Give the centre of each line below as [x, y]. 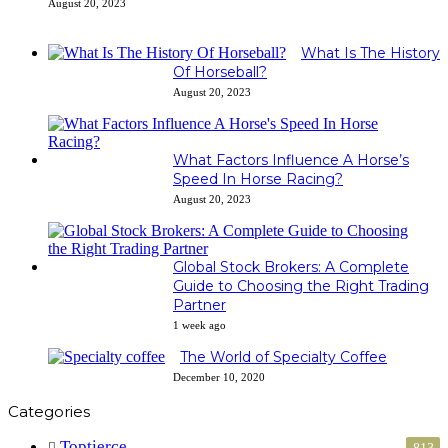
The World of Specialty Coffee [283, 356]
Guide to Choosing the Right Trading [301, 285]
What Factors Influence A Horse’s [291, 159]
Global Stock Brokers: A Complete [291, 266]
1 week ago [199, 324]
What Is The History [370, 52]
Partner [199, 304]
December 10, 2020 [219, 376]
